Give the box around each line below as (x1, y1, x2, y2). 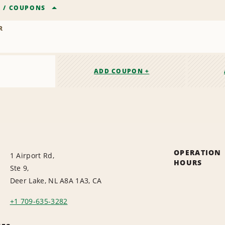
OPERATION (174, 148, 221, 158)
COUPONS (9, 4, 46, 13)
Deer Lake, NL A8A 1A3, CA (10, 176, 102, 186)
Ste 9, (10, 163, 29, 173)
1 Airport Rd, (10, 151, 54, 161)
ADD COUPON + (93, 67, 150, 76)
